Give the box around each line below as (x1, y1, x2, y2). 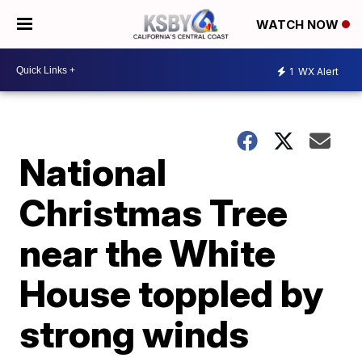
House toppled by (19, 271, 324, 316)
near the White (19, 230, 276, 276)
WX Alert (296, 65, 339, 78)
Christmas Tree (19, 190, 288, 235)
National (19, 149, 167, 195)
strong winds (19, 311, 250, 356)
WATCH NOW (256, 17, 342, 33)
